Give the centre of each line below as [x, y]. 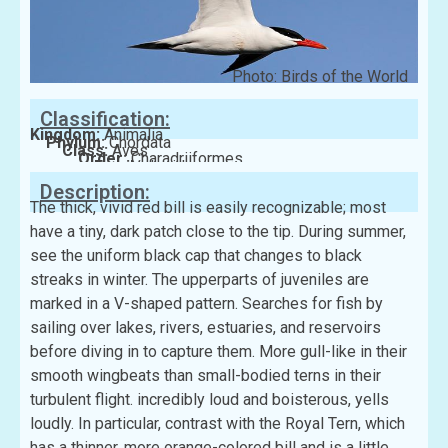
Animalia [133, 135]
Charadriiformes [187, 159]
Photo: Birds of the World [320, 77]
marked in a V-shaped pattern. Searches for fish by [206, 304]
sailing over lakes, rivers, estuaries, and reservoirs [205, 328]
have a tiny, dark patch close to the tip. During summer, [218, 232]
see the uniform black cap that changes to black [196, 256]
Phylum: [77, 143]
